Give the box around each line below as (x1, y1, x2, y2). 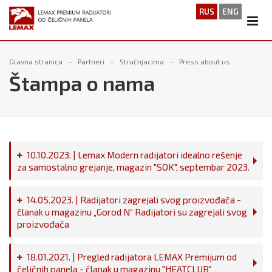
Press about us (179, 57, 230, 66)
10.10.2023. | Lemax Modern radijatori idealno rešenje (27, 149, 242, 160)
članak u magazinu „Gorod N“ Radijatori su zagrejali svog (17, 206, 247, 217)
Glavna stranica (9, 57, 63, 66)
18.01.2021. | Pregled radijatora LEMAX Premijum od (27, 251, 237, 262)
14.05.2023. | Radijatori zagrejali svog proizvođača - (27, 194, 241, 205)
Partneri (78, 57, 104, 66)
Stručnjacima (120, 57, 164, 66)
